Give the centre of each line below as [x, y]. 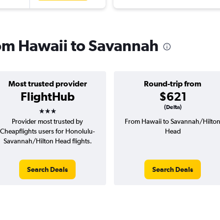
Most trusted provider [47, 84]
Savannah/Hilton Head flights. [47, 141]
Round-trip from [173, 84]
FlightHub [47, 96]
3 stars [56, 108]
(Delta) [173, 107]
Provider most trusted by [47, 122]
